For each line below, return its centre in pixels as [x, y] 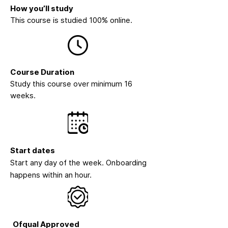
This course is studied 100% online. [71, 20]
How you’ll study [42, 8]
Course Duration [42, 72]
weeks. [23, 95]
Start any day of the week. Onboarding [78, 162]
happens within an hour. [51, 175]
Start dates [33, 150]
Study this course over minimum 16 [71, 83]
